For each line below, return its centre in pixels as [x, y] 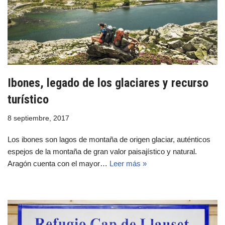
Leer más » [128, 163]
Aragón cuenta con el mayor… [59, 163]
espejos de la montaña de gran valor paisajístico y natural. [102, 151]
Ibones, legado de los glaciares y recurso [108, 83]
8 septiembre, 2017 [38, 118]
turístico [28, 99]
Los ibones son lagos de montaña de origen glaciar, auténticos [109, 139]
